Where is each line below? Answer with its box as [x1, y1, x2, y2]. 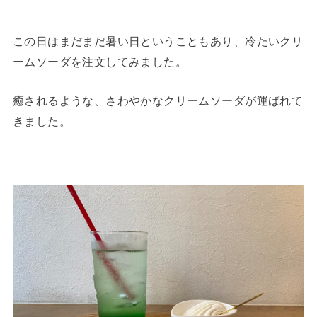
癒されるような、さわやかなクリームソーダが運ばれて [12, 93, 304, 107]
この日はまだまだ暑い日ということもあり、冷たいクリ [12, 34, 304, 47]
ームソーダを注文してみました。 [12, 54, 188, 68]
